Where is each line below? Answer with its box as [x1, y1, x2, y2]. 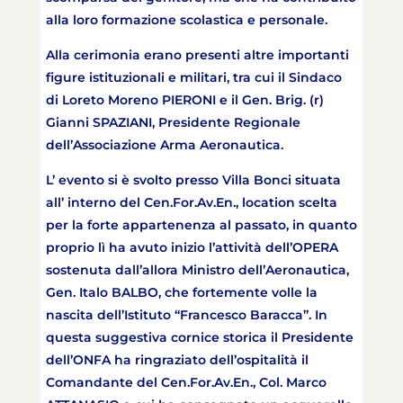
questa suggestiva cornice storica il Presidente [45, 329, 354, 346]
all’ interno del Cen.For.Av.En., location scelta [45, 194, 337, 211]
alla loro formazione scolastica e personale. [45, 12, 327, 29]
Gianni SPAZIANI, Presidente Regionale [45, 114, 300, 131]
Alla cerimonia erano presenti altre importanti [45, 47, 349, 64]
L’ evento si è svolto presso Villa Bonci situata [45, 172, 341, 189]
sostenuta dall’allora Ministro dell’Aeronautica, [45, 262, 349, 279]
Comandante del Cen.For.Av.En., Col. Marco [45, 374, 327, 391]
